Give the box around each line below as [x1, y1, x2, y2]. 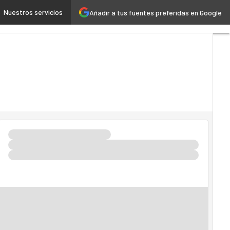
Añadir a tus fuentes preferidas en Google [89, 8, 222, 17]
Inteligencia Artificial [13, 9, 78, 17]
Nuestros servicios [4, 8, 63, 16]
